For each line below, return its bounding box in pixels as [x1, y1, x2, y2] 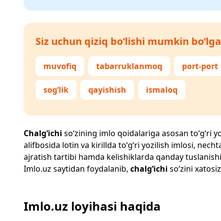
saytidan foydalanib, [51, 163, 130, 174]
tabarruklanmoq [96, 61, 162, 72]
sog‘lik [43, 84, 69, 95]
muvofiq [43, 61, 76, 72]
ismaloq [146, 84, 178, 95]
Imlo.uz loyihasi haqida [24, 198, 161, 214]
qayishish [88, 84, 126, 95]
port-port [182, 61, 218, 72]
